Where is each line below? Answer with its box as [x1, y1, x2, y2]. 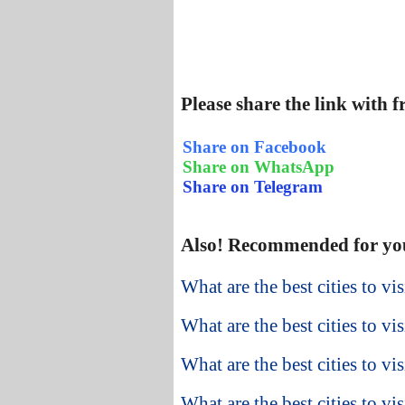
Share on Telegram [183, 176, 323, 196]
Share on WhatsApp [183, 156, 334, 176]
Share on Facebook [183, 137, 326, 156]
